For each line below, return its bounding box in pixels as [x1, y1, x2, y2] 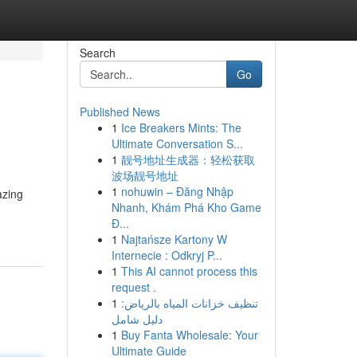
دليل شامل [111, 311, 163, 327]
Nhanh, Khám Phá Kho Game [111, 199, 261, 215]
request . [111, 279, 156, 295]
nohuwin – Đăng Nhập [120, 183, 233, 199]
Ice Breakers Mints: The [120, 120, 241, 135]
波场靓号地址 [111, 167, 178, 183]
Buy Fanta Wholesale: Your [120, 327, 258, 343]
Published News [79, 104, 160, 120]
